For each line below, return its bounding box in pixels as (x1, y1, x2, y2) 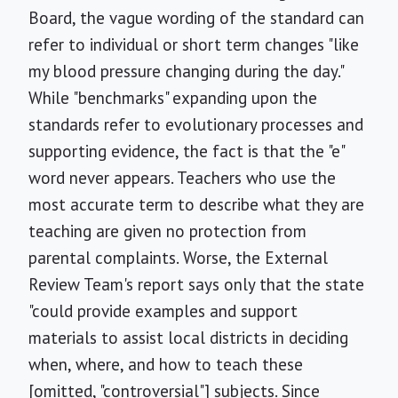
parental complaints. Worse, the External (28, 247, 328, 268)
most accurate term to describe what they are (28, 194, 364, 215)
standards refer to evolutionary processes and (28, 114, 363, 135)
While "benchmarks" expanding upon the (28, 87, 317, 108)
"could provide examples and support (28, 300, 298, 322)
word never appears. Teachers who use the (28, 167, 336, 188)
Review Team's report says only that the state (28, 274, 364, 295)
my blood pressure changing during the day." (28, 60, 343, 82)
